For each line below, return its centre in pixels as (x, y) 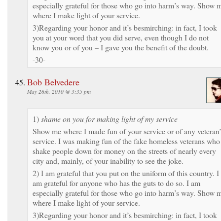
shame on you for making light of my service (109, 118)
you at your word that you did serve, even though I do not (121, 37)
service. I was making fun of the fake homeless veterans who (126, 141)
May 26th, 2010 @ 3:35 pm (59, 91)
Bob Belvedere (53, 82)
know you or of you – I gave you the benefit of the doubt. (121, 47)
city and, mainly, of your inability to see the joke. (108, 160)
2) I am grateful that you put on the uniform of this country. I (126, 173)
